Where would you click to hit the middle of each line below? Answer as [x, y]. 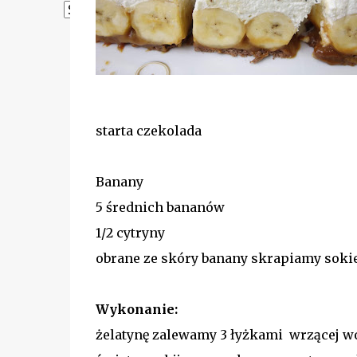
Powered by [102, 25]
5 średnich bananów [160, 207]
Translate [199, 25]
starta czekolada [148, 130]
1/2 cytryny [130, 232]
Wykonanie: [136, 309]
